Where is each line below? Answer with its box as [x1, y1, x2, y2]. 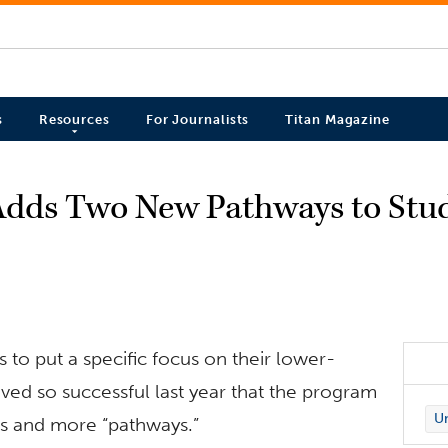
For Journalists [145, 112, 250, 128]
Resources [38, 112, 110, 128]
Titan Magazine [285, 112, 390, 128]
